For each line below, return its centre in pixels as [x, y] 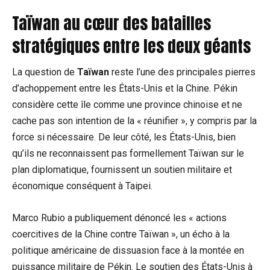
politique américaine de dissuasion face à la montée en [128, 251]
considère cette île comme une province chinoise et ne [127, 105]
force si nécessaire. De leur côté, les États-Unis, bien [124, 137]
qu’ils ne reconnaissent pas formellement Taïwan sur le [128, 154]
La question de [45, 72]
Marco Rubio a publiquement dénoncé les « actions [119, 218]
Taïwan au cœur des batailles [111, 24]
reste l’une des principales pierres [182, 72]
